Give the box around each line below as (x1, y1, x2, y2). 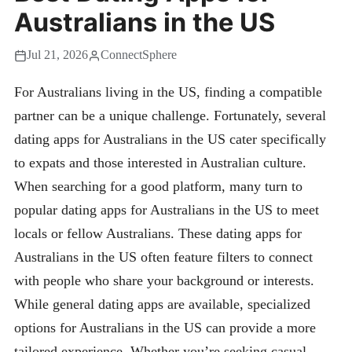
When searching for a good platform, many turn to (14, 178, 302, 195)
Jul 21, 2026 (27, 48, 88, 63)
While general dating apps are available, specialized (14, 296, 310, 313)
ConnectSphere (101, 48, 177, 63)
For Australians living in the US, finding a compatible (14, 84, 322, 101)
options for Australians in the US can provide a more (14, 320, 316, 336)
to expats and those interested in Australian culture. (14, 155, 306, 171)
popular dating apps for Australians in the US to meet (14, 202, 319, 218)
